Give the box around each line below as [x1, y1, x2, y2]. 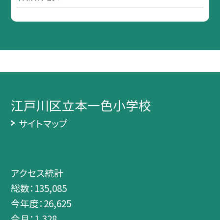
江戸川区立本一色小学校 [11, 96, 152, 114]
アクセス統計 [11, 166, 64, 179]
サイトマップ [18, 116, 68, 130]
